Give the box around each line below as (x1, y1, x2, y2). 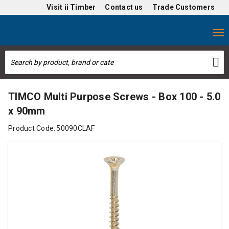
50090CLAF (56, 124, 95, 132)
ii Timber (64, 3, 96, 11)
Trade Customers (152, 3, 215, 11)
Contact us (105, 3, 143, 11)
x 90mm (8, 105, 45, 117)
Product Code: (8, 124, 56, 132)
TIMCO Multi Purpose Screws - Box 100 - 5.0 (8, 90, 221, 103)
